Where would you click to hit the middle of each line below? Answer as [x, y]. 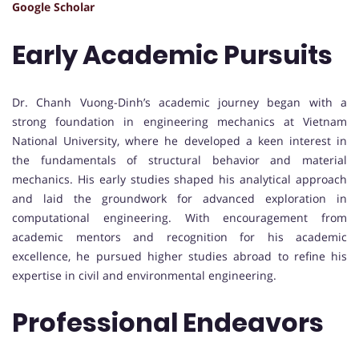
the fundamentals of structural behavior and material [179, 159]
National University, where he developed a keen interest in [179, 140]
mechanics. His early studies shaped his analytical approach [179, 179]
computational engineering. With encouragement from [179, 217]
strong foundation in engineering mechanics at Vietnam [179, 121]
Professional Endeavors [168, 323]
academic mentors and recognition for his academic [179, 236]
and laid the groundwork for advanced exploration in [179, 198]
